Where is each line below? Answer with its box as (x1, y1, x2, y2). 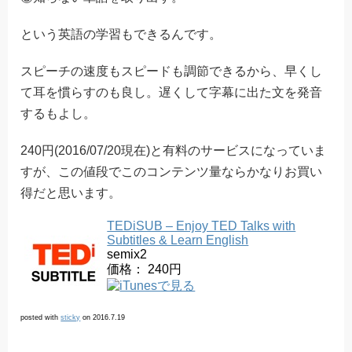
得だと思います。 (20, 186, 122, 200)
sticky (60, 313, 81, 322)
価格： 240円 (107, 262, 182, 277)
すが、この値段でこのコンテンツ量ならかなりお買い (20, 165, 323, 179)
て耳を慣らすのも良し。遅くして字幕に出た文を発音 (20, 86, 323, 100)
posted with (20, 313, 61, 322)
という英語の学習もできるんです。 (20, 27, 222, 42)
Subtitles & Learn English (107, 233, 249, 247)
